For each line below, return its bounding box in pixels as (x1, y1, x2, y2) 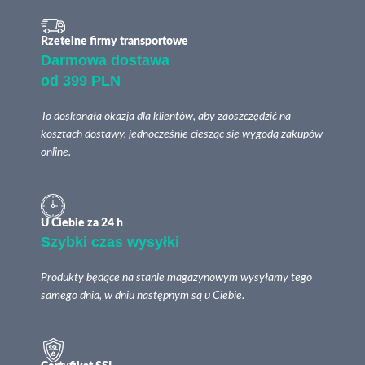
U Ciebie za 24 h (41, 218, 124, 229)
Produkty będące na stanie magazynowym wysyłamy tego (41, 272, 313, 284)
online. (41, 147, 74, 158)
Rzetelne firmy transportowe (41, 36, 189, 47)
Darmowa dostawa (41, 52, 170, 68)
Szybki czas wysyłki (41, 234, 180, 250)
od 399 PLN (41, 73, 121, 89)
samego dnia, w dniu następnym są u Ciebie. (41, 290, 245, 301)
